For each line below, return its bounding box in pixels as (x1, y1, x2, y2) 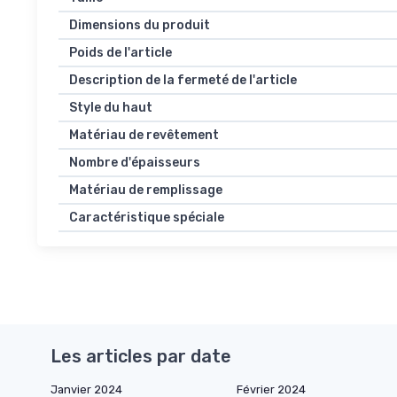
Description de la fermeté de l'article (69, 73, 297, 89)
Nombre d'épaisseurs (69, 155, 200, 171)
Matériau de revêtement (69, 128, 219, 144)
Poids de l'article (69, 45, 172, 61)
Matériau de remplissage (69, 183, 222, 198)
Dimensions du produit (69, 18, 210, 34)
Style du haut (69, 100, 152, 116)
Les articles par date (51, 346, 231, 368)
